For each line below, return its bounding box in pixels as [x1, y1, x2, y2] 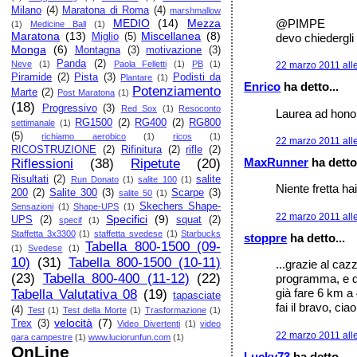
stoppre [244, 230, 288, 245]
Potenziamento [132, 84, 222, 99]
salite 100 [138, 175, 177, 184]
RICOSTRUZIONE [11, 144, 96, 155]
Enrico [244, 80, 281, 94]
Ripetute [131, 156, 181, 171]
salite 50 [119, 188, 153, 198]
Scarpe [171, 187, 205, 198]
